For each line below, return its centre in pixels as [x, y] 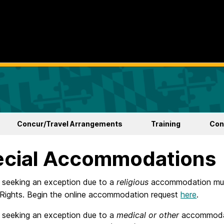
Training [166, 124]
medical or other [148, 215]
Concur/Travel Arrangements [69, 124]
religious [132, 182]
